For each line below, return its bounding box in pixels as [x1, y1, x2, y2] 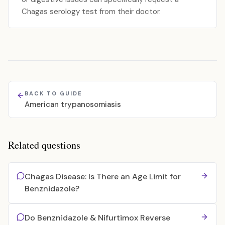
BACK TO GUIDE [25, 90, 82, 97]
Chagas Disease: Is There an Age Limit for [25, 171, 181, 182]
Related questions [8, 138, 80, 152]
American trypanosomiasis [25, 99, 121, 109]
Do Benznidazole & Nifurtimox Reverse [25, 212, 170, 223]
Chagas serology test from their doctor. [22, 7, 161, 17]
